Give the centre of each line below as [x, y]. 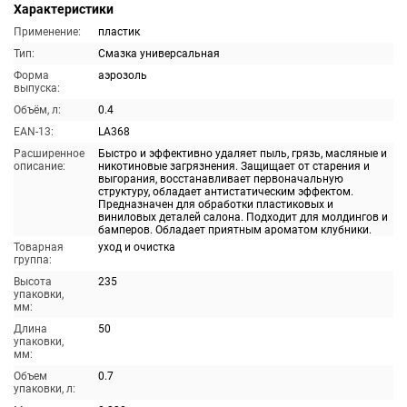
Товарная [39, 247]
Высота [33, 282]
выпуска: [37, 88]
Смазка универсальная [159, 54]
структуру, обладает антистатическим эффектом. [226, 192]
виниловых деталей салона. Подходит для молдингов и [243, 217]
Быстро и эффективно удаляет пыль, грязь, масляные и [243, 154]
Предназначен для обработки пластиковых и [216, 204]
